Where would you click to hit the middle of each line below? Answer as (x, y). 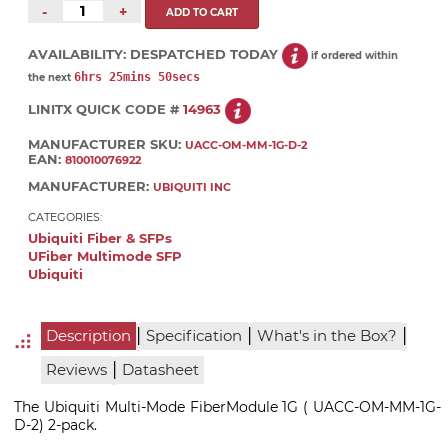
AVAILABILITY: (79, 54)
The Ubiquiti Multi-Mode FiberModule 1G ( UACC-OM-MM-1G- (227, 407)
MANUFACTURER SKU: (106, 144)
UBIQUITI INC (192, 187)
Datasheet (160, 370)
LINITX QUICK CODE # (105, 109)
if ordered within (353, 55)
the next (51, 78)
